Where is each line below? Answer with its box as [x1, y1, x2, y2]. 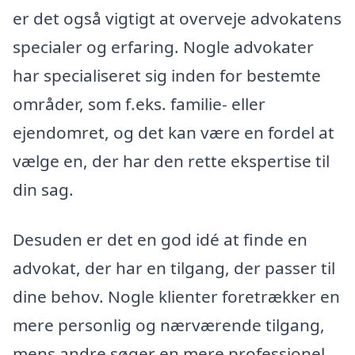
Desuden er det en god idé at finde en [13, 228, 307, 251]
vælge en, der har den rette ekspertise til [13, 149, 330, 172]
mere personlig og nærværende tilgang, [13, 314, 325, 337]
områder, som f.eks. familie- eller [13, 92, 265, 115]
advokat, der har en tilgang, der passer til [13, 257, 335, 280]
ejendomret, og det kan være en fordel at [13, 120, 334, 143]
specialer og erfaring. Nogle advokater [13, 35, 314, 58]
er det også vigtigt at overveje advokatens [13, 6, 342, 29]
